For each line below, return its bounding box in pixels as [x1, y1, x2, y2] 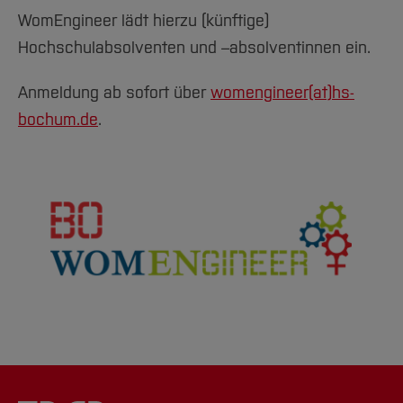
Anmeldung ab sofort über [18, 83, 210, 103]
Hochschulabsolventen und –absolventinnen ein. [18, 38, 371, 58]
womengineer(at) [210, 83, 332, 103]
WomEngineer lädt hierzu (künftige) [18, 11, 269, 31]
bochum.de [18, 110, 98, 130]
